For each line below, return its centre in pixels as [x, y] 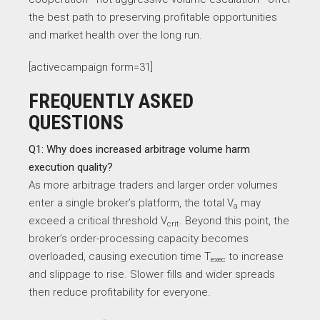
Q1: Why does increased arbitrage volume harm [139, 149]
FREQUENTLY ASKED [111, 101]
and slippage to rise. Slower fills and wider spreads [152, 274]
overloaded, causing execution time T [120, 256]
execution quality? [71, 167]
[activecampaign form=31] [91, 67]
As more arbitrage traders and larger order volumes [153, 185]
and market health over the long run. [115, 35]
